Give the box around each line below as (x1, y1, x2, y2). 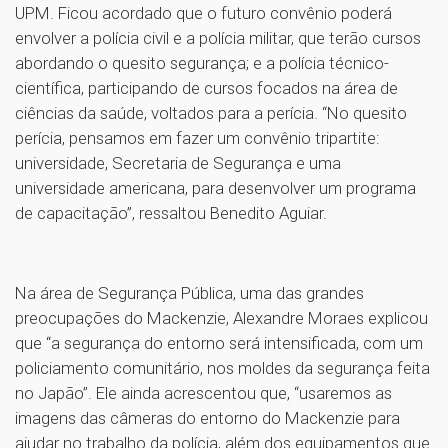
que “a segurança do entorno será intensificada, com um (15, 332, 423, 353)
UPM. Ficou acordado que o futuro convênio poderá (15, 2, 392, 23)
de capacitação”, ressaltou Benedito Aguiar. (15, 202, 327, 223)
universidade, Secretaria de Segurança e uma (15, 152, 341, 173)
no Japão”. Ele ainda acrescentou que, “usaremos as (15, 382, 392, 403)
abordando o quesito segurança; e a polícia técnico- (15, 52, 389, 73)
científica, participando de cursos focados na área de (15, 77, 398, 98)
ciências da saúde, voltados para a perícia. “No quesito (15, 102, 407, 123)
